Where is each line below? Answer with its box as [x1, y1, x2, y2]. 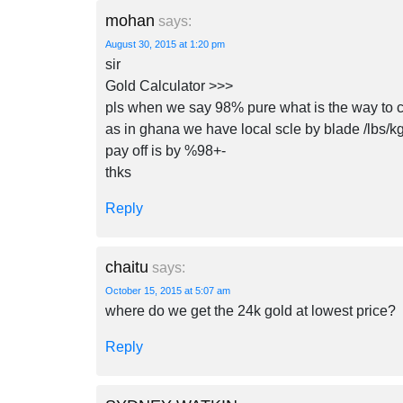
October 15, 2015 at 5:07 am [105, 285, 230, 296]
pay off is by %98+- [105, 143, 226, 158]
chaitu [105, 258, 148, 276]
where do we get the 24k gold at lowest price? [105, 303, 396, 318]
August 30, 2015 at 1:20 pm [105, 39, 225, 49]
